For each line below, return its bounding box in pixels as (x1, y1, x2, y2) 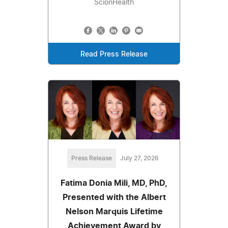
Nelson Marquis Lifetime (65, 207, 163, 216)
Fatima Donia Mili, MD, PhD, (61, 179, 167, 187)
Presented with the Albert (62, 193, 166, 202)
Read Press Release (80, 50, 148, 58)
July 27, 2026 (120, 155, 159, 161)
